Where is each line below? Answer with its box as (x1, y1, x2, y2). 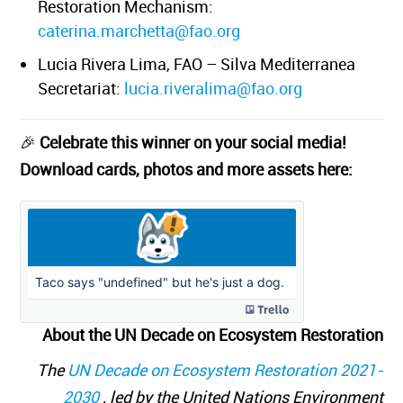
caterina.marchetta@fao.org (50, 20, 254, 41)
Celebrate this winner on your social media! (52, 131, 360, 153)
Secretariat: (50, 77, 138, 99)
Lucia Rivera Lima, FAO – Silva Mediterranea (50, 53, 369, 75)
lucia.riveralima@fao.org (137, 77, 316, 99)
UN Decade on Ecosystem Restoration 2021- (79, 359, 396, 381)
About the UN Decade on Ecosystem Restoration (54, 324, 396, 345)
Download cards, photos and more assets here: (32, 158, 366, 180)
